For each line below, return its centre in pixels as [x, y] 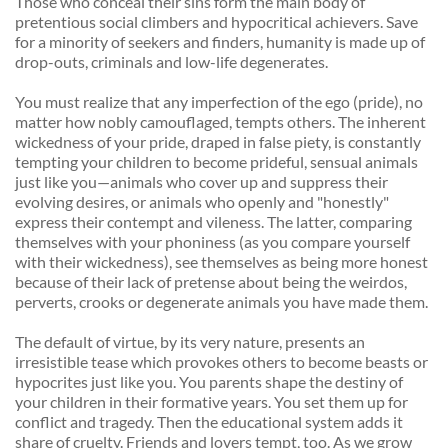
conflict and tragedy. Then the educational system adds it [209, 422]
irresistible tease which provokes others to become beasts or [221, 362]
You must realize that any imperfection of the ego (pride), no [219, 102]
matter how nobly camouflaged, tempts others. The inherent [220, 122]
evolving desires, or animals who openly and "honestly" [202, 202]
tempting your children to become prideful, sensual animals [216, 162]
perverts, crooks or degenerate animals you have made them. [223, 302]
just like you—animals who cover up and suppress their [201, 182]
